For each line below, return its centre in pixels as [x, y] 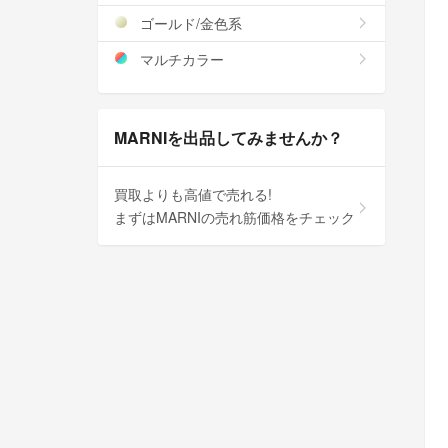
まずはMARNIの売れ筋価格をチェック [234, 216]
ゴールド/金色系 [189, 22]
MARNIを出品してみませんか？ [228, 137]
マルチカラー [180, 58]
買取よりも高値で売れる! [193, 193]
